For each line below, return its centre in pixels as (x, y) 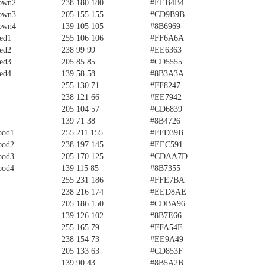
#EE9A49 (167, 239)
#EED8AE (168, 192)
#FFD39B (167, 133)
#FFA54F (166, 227)
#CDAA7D (169, 156)
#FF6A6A (167, 38)
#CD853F (167, 251)
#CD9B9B (167, 14)
